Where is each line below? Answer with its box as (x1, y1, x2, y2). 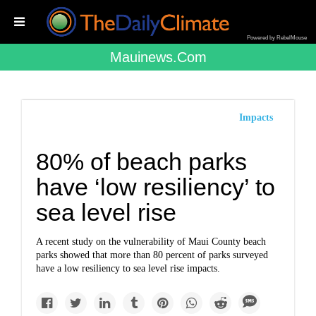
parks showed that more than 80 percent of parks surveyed (36, 250, 269, 260)
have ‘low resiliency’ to (36, 174, 276, 200)
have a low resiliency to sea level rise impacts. (36, 263, 221, 274)
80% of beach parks (36, 148, 248, 175)
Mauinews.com (109, 49, 207, 65)
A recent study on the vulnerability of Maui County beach (36, 236, 267, 247)
